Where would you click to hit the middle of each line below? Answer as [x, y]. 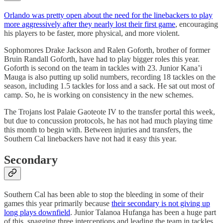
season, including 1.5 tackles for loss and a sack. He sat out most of [109, 86]
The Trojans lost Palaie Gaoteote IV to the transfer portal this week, [110, 112]
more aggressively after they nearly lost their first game [90, 24]
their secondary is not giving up [161, 203]
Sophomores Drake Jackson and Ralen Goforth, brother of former [107, 50]
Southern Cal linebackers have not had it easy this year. [90, 139]
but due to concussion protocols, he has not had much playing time [108, 121]
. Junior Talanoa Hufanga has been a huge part [143, 212]
